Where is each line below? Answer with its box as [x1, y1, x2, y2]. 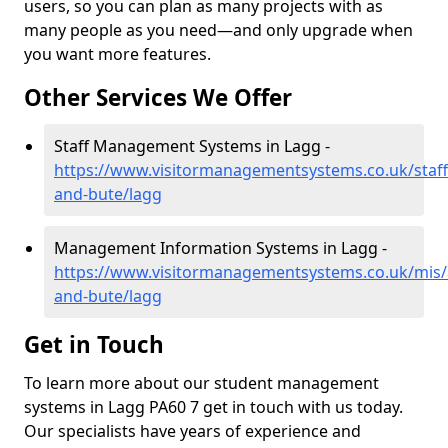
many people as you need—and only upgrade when [24, 19, 413, 41]
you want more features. [24, 43, 211, 65]
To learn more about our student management [24, 372, 379, 394]
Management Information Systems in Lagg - [54, 237, 387, 259]
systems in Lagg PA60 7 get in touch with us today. [24, 396, 403, 418]
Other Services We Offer [24, 82, 292, 113]
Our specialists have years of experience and [24, 420, 361, 442]
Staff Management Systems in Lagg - [54, 135, 330, 157]
